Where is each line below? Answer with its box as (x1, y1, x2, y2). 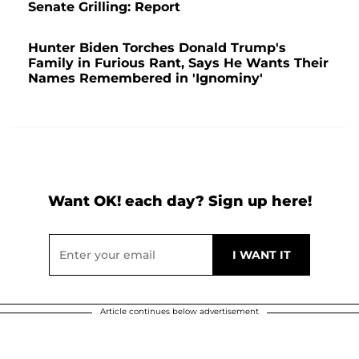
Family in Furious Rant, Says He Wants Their (28, 55, 329, 71)
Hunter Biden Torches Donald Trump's (28, 40, 286, 56)
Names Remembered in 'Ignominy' (28, 71, 263, 87)
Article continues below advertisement (100, 306, 259, 317)
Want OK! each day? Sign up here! (47, 192, 312, 211)
